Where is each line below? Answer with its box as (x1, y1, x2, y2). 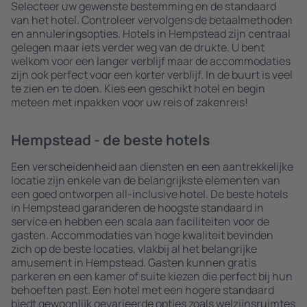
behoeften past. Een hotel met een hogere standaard (11, 282, 274, 297)
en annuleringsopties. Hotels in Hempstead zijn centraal (11, 26, 291, 41)
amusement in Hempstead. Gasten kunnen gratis (11, 255, 256, 270)
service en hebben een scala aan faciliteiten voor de (11, 214, 269, 229)
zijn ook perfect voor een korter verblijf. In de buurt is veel (11, 67, 293, 82)
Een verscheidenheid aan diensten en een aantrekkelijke (11, 159, 293, 174)
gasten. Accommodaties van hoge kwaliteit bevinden (11, 228, 273, 243)
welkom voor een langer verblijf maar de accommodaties (11, 53, 291, 69)
